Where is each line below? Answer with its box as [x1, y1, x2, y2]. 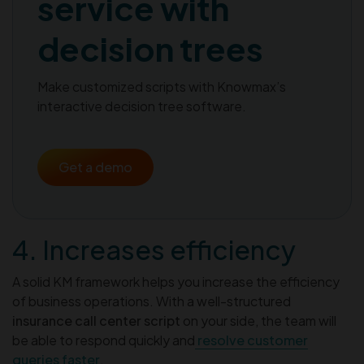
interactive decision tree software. [37, 97, 246, 115]
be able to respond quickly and [12, 331, 195, 349]
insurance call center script [12, 311, 180, 329]
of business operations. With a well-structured [12, 292, 291, 310]
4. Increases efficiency [12, 232, 296, 266]
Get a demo [58, 158, 132, 175]
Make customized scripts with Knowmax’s [37, 77, 286, 95]
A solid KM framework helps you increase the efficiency [12, 272, 340, 290]
